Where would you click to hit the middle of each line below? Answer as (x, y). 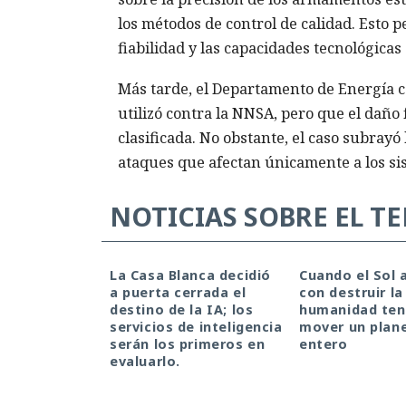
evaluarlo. (145, 361)
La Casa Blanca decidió (190, 275)
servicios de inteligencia (196, 326)
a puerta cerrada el (178, 292)
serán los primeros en (188, 343)
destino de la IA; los (182, 309)
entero (324, 343)
